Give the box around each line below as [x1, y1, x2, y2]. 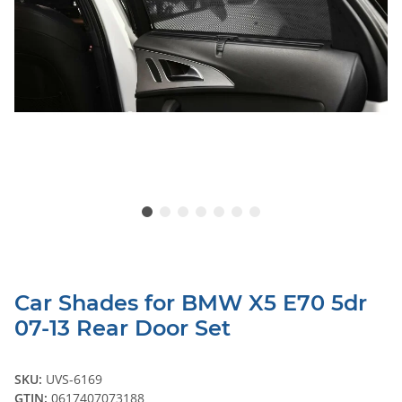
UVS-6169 [46, 371, 102, 389]
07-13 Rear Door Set [14, 315, 231, 342]
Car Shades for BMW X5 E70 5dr [14, 290, 367, 317]
